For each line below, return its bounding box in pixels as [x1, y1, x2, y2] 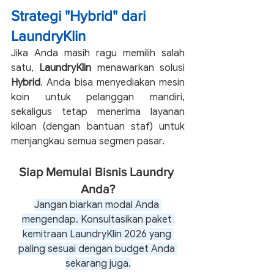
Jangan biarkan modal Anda [34, 198, 161, 211]
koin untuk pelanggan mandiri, [11, 91, 185, 103]
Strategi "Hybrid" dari [11, 7, 149, 24]
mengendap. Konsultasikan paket [21, 213, 174, 226]
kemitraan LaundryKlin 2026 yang [22, 228, 174, 240]
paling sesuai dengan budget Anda [18, 242, 177, 255]
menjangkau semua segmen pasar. [11, 135, 165, 147]
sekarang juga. [65, 257, 131, 270]
